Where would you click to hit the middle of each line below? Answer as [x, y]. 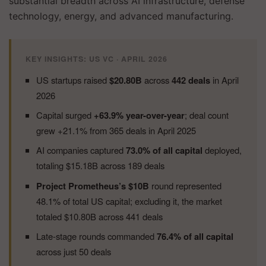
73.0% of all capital [164, 151]
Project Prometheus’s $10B [92, 186]
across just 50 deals [73, 252]
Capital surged [65, 115]
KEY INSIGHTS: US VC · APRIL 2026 [96, 58]
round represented [185, 185]
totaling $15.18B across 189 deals [100, 166]
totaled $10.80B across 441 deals [99, 216]
